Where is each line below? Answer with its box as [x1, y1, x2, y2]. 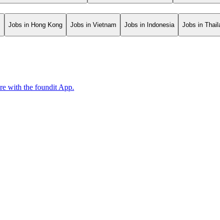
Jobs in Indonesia [124, 21, 174, 28]
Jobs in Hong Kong [8, 21, 62, 28]
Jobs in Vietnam [70, 21, 116, 28]
